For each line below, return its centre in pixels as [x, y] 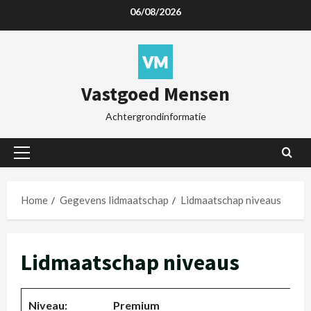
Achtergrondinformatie [155, 116]
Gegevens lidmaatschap [114, 200]
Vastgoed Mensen [155, 94]
